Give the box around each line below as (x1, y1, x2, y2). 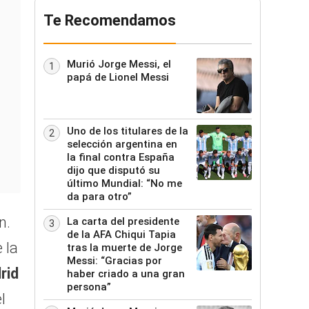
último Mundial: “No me (67, 177, 182, 190)
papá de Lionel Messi (67, 71, 169, 83)
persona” (67, 281, 111, 293)
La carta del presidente (67, 215, 179, 228)
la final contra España (67, 151, 175, 163)
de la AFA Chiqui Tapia (67, 228, 176, 241)
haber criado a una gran (67, 268, 185, 280)
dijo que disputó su (67, 164, 160, 177)
